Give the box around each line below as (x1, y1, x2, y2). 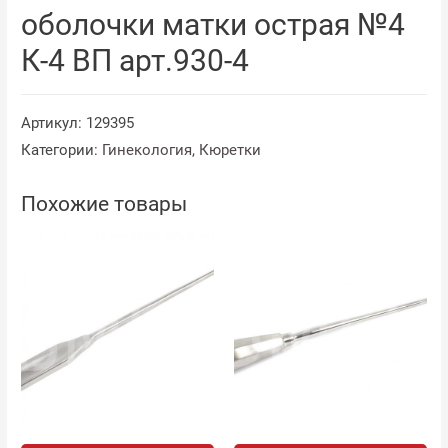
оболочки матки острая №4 (21, 6, 406, 42)
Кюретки (199, 140, 262, 159)
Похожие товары (21, 192, 188, 217)
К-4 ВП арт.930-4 (21, 42, 250, 78)
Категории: (21, 140, 103, 159)
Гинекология (102, 140, 193, 159)
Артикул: (21, 113, 87, 132)
